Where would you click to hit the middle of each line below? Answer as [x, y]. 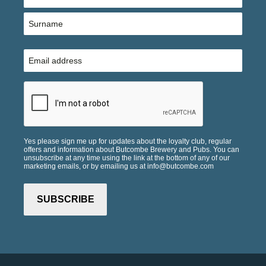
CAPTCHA [47, 87]
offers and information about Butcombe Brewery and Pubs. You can [132, 150]
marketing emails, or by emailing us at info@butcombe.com [119, 167]
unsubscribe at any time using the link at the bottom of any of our [127, 158]
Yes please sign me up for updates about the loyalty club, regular [128, 142]
